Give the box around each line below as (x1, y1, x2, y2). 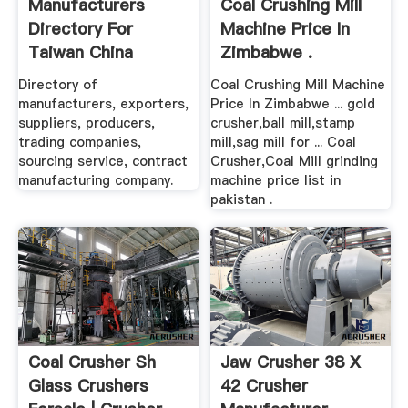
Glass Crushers (27, 374, 148, 398)
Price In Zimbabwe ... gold (210, 94, 376, 113)
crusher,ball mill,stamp (210, 113, 356, 132)
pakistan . (210, 189, 273, 209)
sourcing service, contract (17, 151, 188, 170)
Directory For (27, 17, 133, 41)
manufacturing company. (17, 170, 173, 189)
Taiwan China (27, 41, 133, 65)
